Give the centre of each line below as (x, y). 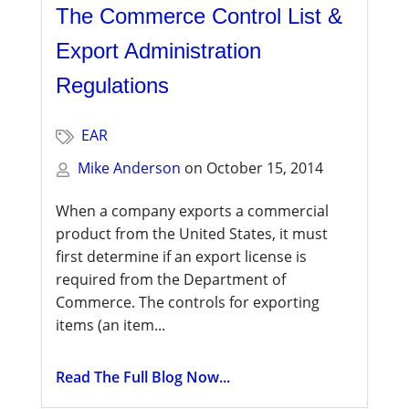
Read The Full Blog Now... (143, 377)
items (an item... (110, 325)
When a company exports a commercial (192, 211)
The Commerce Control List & (199, 16)
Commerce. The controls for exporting (188, 303)
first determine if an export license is (181, 257)
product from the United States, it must (192, 234)
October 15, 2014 (265, 168)
